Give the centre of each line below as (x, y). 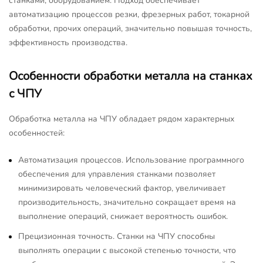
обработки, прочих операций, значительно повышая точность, (130, 28)
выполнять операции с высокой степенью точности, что (127, 250)
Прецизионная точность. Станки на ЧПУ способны (117, 236)
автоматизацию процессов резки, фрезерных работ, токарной (129, 14)
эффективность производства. (68, 42)
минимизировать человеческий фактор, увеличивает (122, 188)
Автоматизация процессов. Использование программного (131, 160)
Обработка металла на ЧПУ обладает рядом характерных (122, 119)
